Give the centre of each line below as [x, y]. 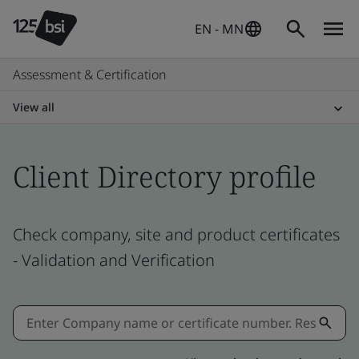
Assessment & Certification [90, 75]
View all [34, 107]
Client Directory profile [165, 177]
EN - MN [219, 29]
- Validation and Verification [114, 260]
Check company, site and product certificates [176, 234]
